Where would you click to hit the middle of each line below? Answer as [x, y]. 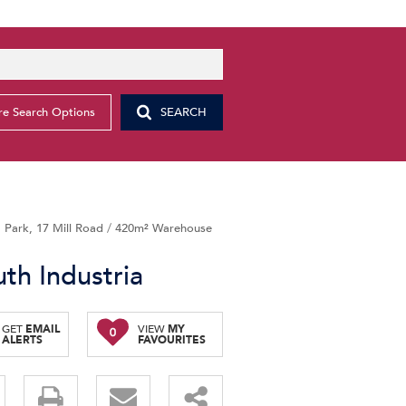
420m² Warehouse [164, 228]
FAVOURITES [171, 340]
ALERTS [22, 340]
